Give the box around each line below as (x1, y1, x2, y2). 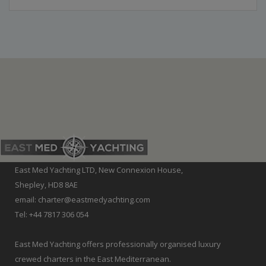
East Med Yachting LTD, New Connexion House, (15, 164, 183, 175)
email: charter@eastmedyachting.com (15, 194, 150, 205)
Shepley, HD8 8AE (15, 179, 78, 190)
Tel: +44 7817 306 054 (15, 208, 88, 220)
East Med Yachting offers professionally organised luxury (15, 238, 221, 249)
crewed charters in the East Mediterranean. (15, 253, 171, 264)
